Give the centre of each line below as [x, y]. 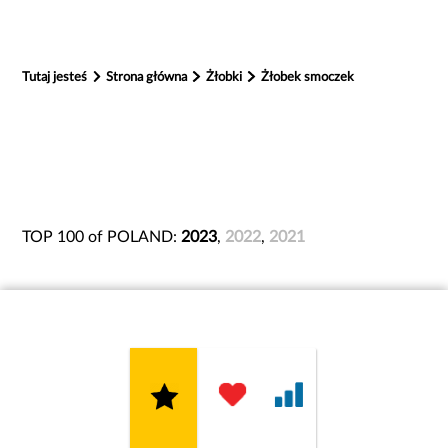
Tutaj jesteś [55, 77]
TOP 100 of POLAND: [102, 236]
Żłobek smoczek [307, 77]
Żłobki [226, 77]
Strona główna [148, 77]
